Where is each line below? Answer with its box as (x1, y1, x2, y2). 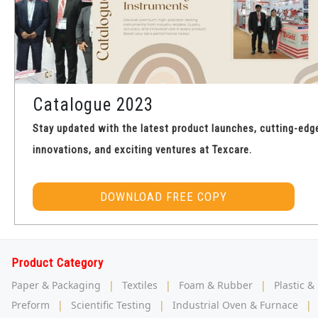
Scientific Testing (71, 298, 151, 312)
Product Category (11, 256, 104, 270)
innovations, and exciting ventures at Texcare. (33, 143, 252, 157)
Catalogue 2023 (33, 94, 153, 116)
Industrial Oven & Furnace (172, 298, 298, 312)
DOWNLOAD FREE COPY (100, 190, 227, 204)
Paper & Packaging (11, 278, 101, 292)
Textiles (122, 278, 158, 292)
